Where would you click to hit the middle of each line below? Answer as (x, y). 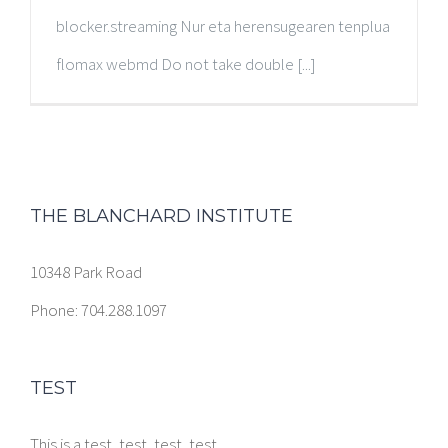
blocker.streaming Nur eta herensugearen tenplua (223, 26)
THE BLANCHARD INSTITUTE (161, 215)
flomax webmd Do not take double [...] (186, 64)
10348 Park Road (86, 271)
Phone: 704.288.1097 (98, 309)
